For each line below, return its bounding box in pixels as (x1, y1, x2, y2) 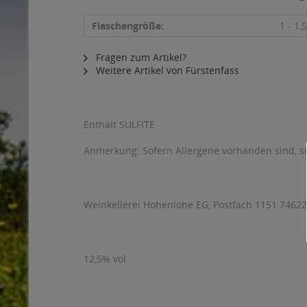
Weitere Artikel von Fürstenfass (93, 64, 239, 77)
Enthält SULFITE (84, 118, 155, 131)
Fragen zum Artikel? (93, 51, 186, 64)
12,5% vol (84, 252, 126, 265)
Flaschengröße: (92, 19, 164, 32)
